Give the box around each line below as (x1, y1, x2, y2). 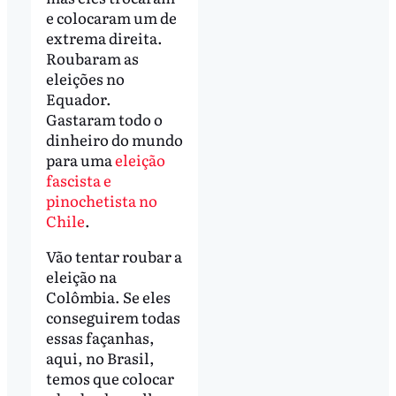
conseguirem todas (45, 305, 180, 328)
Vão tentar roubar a (45, 244, 182, 267)
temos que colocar (45, 366, 174, 389)
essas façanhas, (45, 325, 155, 348)
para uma (45, 148, 115, 171)
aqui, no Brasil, (45, 346, 155, 369)
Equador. (45, 87, 111, 110)
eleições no (45, 66, 125, 89)
